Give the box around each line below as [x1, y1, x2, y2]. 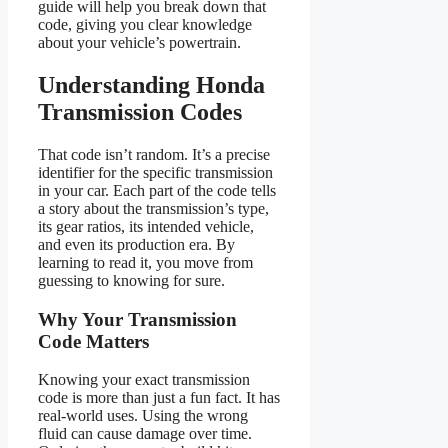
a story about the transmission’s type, [38, 199, 269, 217]
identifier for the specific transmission [38, 163, 273, 181]
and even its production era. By [38, 235, 235, 253]
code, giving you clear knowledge [38, 16, 252, 34]
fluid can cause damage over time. [38, 425, 252, 443]
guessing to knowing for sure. [38, 271, 225, 289]
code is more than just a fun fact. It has [38, 389, 280, 407]
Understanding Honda [38, 72, 265, 99]
